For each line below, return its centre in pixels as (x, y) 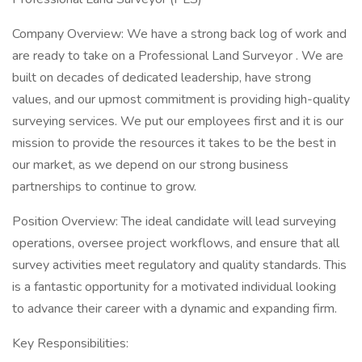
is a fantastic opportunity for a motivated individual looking (174, 287)
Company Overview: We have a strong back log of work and (179, 34)
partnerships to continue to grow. (104, 187)
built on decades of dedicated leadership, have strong (162, 78)
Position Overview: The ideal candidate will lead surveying (174, 221)
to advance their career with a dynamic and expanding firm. (175, 309)
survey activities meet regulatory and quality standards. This (179, 265)
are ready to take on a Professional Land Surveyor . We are (178, 56)
